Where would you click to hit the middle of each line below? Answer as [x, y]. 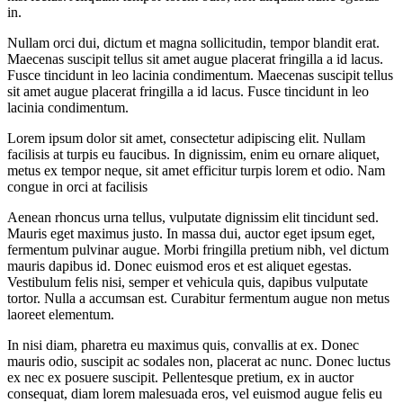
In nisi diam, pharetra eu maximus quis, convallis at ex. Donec [183, 345]
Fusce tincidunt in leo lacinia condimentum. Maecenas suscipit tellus [200, 75]
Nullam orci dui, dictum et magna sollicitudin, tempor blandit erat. [193, 42]
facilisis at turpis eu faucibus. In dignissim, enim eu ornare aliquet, [193, 154]
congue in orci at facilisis [77, 186]
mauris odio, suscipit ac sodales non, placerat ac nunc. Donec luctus [199, 361]
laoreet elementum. [61, 314]
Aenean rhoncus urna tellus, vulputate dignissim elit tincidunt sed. [193, 217]
